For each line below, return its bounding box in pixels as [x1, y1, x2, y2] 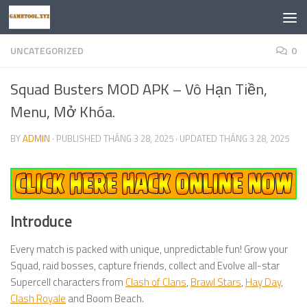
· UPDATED [173, 132, 219, 145]
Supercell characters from [10, 274, 125, 290]
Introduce [10, 210, 72, 233]
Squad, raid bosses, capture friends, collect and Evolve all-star [10, 258, 280, 273]
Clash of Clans [125, 274, 186, 290]
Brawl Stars [191, 274, 241, 290]
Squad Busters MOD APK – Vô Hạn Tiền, [10, 77, 267, 101]
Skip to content [19, 13, 93, 29]
